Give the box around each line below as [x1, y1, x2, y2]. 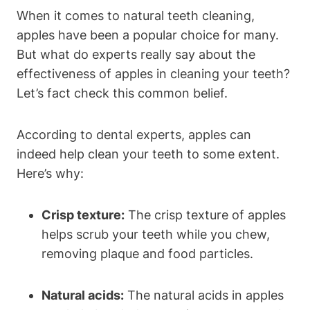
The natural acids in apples [124, 287, 284, 302]
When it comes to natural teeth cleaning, [17, 8, 255, 23]
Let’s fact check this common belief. [17, 85, 228, 100]
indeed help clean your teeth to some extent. [17, 146, 280, 161]
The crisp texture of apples [125, 207, 286, 222]
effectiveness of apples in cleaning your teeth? [17, 66, 290, 81]
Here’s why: [17, 165, 84, 181]
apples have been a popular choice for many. [17, 27, 279, 42]
